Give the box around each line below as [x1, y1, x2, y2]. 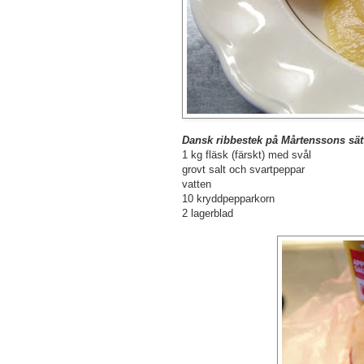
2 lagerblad [182, 207, 233, 220]
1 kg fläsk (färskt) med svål [182, 149, 311, 162]
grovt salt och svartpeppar [182, 163, 305, 176]
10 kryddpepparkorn [182, 193, 275, 206]
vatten [182, 178, 211, 191]
